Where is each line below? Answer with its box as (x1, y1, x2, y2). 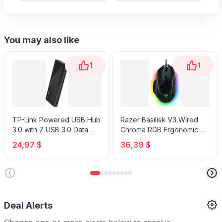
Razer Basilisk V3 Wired (120, 115, 198, 124)
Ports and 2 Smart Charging (12, 135, 102, 144)
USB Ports (12, 145, 45, 154)
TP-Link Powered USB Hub (12, 115, 101, 124)
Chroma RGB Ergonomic (120, 125, 198, 134)
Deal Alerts (4, 200, 53, 211)
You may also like (4, 34, 79, 45)
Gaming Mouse (120, 135, 169, 144)
